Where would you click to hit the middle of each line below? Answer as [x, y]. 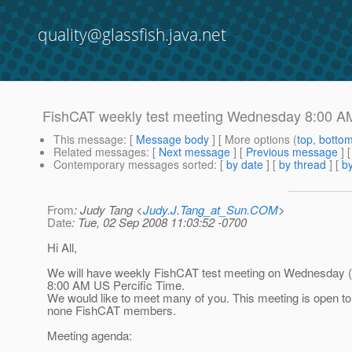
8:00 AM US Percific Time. [116, 285]
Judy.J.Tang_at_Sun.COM [211, 210]
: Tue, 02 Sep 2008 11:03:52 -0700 [159, 222]
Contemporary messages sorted [134, 165]
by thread [302, 165]
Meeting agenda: [90, 335]
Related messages [100, 152]
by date [245, 165]
